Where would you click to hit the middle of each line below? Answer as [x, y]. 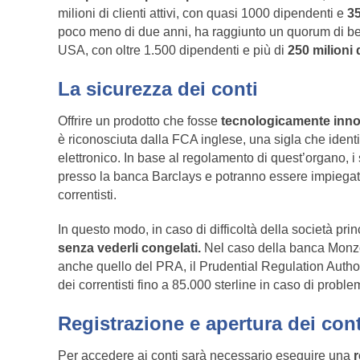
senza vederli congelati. [131, 248]
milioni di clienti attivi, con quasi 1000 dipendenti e [202, 14]
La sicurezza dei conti [158, 89]
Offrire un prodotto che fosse [139, 121]
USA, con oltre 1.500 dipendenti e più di [173, 51]
